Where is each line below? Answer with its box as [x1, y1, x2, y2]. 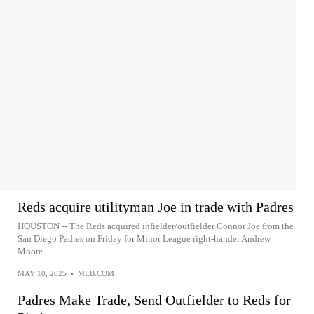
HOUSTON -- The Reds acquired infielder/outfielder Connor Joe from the [18, 221, 294, 231]
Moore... [18, 246, 49, 257]
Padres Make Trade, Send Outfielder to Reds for [18, 292, 291, 308]
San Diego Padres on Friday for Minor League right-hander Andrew [18, 233, 271, 244]
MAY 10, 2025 [18, 269, 67, 278]
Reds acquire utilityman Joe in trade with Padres [18, 199, 294, 214]
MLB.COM [78, 269, 114, 278]
